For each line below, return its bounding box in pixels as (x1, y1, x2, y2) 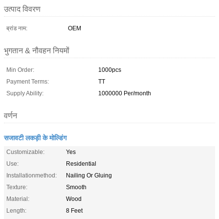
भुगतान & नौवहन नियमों (4, 46, 69, 55)
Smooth (66, 183, 87, 191)
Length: (6, 207, 26, 214)
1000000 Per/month (98, 89, 151, 97)
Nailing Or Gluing (66, 172, 112, 179)
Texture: (6, 183, 27, 191)
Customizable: (6, 148, 44, 155)
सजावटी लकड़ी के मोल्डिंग (4, 132, 66, 142)
